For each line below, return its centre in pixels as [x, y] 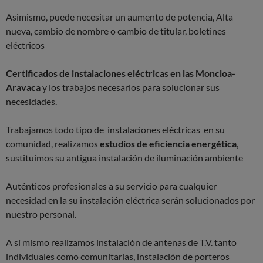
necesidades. [31, 102]
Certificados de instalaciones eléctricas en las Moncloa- [121, 73]
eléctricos [25, 45]
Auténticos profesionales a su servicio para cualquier [111, 186]
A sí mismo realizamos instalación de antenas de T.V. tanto [121, 242]
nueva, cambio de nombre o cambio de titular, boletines [116, 31]
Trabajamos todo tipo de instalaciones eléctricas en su [115, 130]
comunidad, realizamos [53, 144]
